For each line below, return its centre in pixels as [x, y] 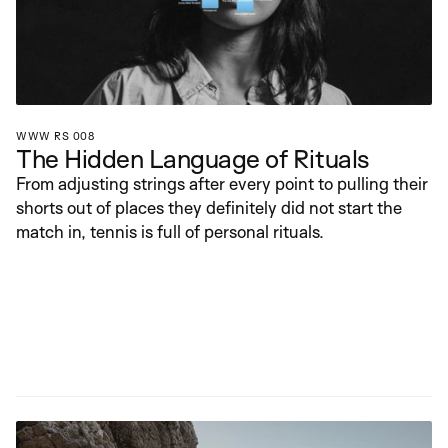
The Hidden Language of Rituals [192, 158]
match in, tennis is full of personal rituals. [170, 231]
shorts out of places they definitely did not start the [209, 207]
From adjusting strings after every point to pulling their [222, 183]
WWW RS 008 [55, 136]
